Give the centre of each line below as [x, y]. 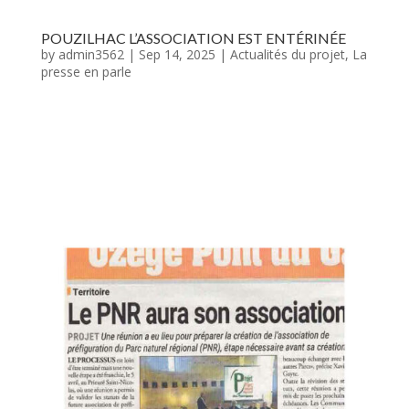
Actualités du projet [287, 54]
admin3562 [91, 54]
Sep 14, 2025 [177, 54]
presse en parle [86, 71]
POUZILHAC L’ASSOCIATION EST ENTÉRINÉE [193, 37]
